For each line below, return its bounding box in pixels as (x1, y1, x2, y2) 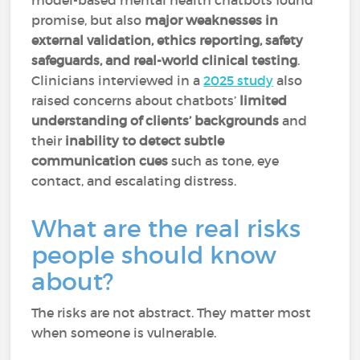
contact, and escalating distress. (31, 173, 237, 189)
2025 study (203, 72, 274, 88)
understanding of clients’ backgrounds (31, 112, 280, 129)
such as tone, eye (168, 153, 280, 169)
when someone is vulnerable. (31, 325, 217, 341)
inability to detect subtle (65, 133, 225, 149)
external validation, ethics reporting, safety (31, 32, 304, 48)
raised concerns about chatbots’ (31, 92, 240, 108)
